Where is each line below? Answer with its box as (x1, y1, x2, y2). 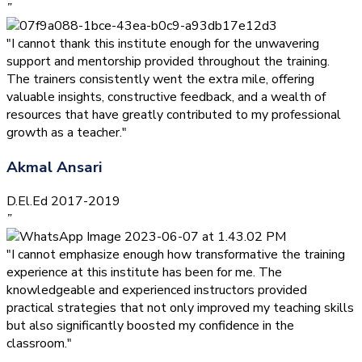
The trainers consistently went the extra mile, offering (6, 69, 314, 88)
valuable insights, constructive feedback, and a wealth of (6, 87, 326, 106)
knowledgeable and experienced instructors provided (6, 281, 307, 300)
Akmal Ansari (6, 156, 102, 178)
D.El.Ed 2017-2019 (6, 192, 120, 211)
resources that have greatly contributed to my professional (6, 105, 341, 124)
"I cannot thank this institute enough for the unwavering (6, 34, 319, 53)
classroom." (6, 335, 72, 353)
